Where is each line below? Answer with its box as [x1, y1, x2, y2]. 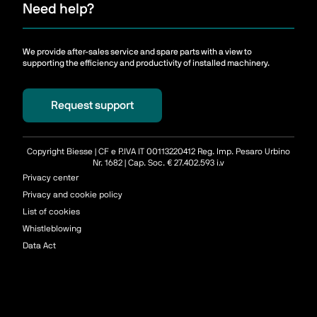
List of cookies [23, 207, 80, 217]
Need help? [23, 2, 94, 17]
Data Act [23, 241, 56, 250]
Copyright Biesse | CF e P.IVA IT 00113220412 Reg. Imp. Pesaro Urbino [27, 147, 290, 156]
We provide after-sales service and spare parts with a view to [23, 47, 252, 57]
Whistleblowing [23, 224, 81, 234]
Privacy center [23, 173, 79, 183]
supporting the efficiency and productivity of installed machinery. [23, 59, 270, 68]
